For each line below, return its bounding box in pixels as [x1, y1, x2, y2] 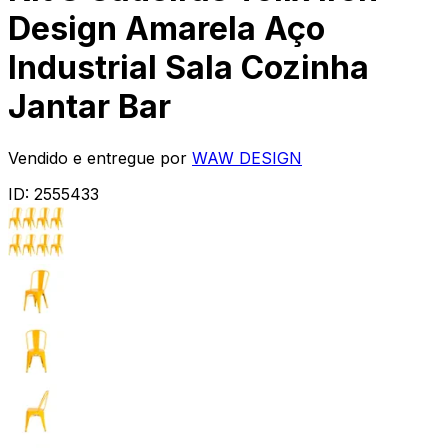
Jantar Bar [8, 87, 171, 127]
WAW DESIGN [192, 147, 302, 168]
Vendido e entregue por [8, 147, 187, 168]
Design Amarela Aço [8, 9, 325, 49]
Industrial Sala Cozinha [8, 48, 369, 88]
